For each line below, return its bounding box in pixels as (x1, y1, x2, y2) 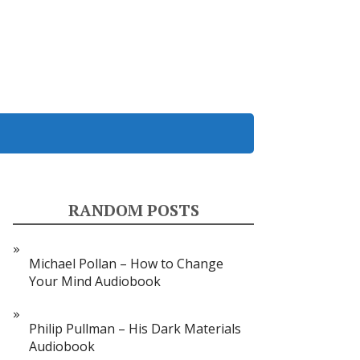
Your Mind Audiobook (29, 272, 161, 290)
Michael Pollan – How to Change (29, 255, 223, 272)
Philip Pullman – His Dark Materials (29, 320, 241, 337)
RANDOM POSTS (67, 199, 199, 221)
